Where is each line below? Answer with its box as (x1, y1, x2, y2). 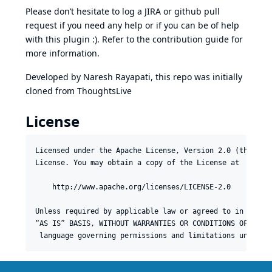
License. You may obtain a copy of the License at (35, 158, 239, 167)
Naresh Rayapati (83, 70, 151, 83)
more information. (25, 47, 100, 59)
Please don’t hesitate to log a (25, 5, 144, 17)
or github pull (161, 5, 220, 17)
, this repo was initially (151, 70, 242, 83)
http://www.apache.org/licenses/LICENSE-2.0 (35, 182, 231, 191)
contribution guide (152, 33, 229, 45)
